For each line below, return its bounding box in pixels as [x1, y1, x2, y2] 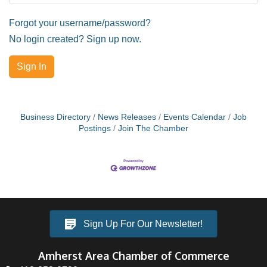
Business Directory [20, 113, 91, 122]
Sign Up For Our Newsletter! [83, 219, 203, 229]
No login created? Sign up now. [9, 34, 141, 44]
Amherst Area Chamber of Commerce [38, 249, 229, 263]
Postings [79, 124, 111, 133]
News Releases [98, 113, 156, 122]
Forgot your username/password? [9, 18, 151, 28]
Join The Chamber [118, 124, 188, 133]
